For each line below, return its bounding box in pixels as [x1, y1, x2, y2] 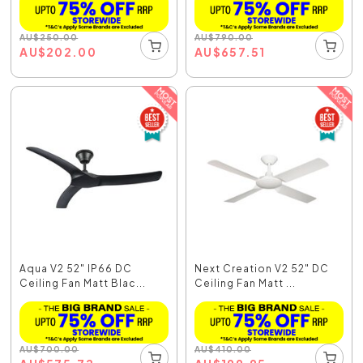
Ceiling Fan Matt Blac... [19, 276, 147, 289]
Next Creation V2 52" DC [194, 262, 329, 275]
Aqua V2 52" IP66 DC [19, 262, 133, 275]
